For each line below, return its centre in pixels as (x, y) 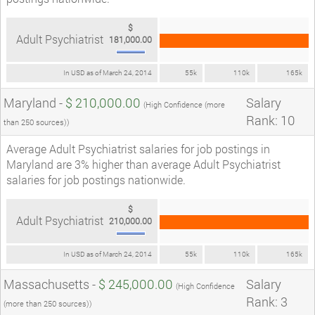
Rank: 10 (271, 120)
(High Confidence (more (184, 104)
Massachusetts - (51, 284)
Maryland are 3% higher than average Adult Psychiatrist (143, 164)
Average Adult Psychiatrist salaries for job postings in (138, 148)
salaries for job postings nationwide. (96, 179)
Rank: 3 (267, 301)
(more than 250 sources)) (48, 303)
